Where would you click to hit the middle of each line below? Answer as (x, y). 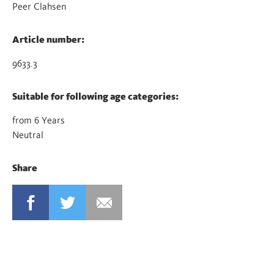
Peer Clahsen (39, 7)
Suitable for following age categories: (95, 97)
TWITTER (67, 202)
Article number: (48, 40)
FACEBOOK (35, 202)
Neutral (28, 135)
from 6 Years (39, 120)
